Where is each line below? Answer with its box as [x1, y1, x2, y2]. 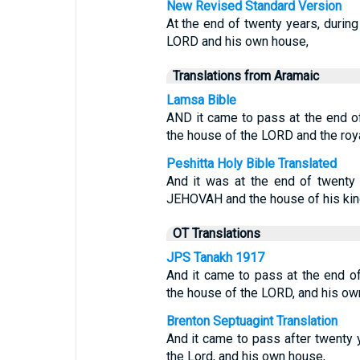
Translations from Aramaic [172, 68, 319, 84]
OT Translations [172, 226, 260, 241]
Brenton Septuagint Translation [166, 313, 337, 329]
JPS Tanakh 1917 [166, 250, 264, 265]
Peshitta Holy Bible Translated [166, 156, 337, 171]
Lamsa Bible [166, 92, 236, 108]
